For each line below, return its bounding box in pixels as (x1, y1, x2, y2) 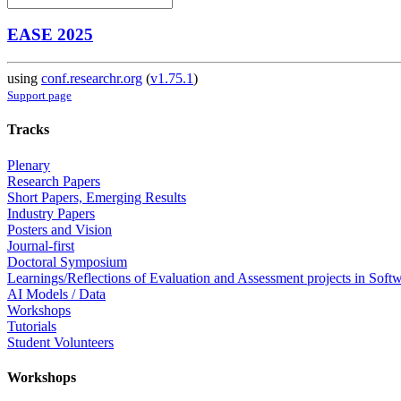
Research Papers (7, 173, 100, 189)
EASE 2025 (7, 25, 93, 45)
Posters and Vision (7, 221, 112, 237)
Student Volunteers (7, 334, 114, 350)
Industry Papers (7, 205, 95, 221)
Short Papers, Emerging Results (7, 189, 186, 205)
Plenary (7, 157, 50, 173)
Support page (7, 89, 72, 103)
